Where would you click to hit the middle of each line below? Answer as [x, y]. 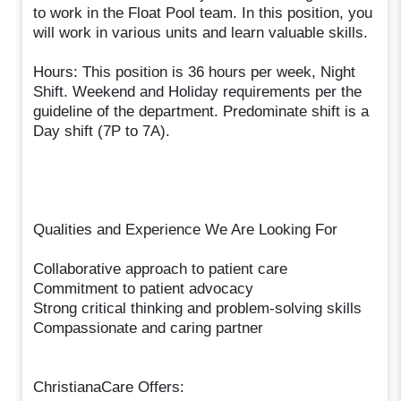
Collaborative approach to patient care [161, 269]
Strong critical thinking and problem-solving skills [198, 308]
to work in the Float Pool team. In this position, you [203, 13]
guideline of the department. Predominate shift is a [201, 111]
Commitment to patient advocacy [144, 288]
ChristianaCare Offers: [109, 387]
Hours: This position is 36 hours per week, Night [195, 72]
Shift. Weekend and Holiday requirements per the [198, 91]
